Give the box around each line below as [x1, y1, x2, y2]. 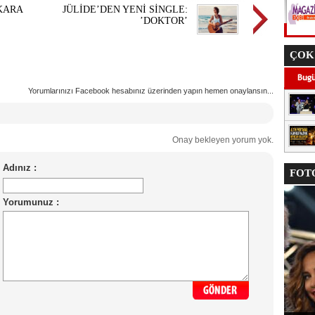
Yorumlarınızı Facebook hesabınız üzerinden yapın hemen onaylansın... [28, 86, 274, 95]
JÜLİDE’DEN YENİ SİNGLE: [63, 4, 188, 15]
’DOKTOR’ [140, 15, 188, 26]
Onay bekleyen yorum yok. [164, 135, 274, 145]
